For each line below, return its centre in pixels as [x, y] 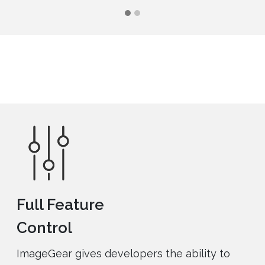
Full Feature [61, 205]
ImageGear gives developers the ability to [124, 254]
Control [45, 228]
